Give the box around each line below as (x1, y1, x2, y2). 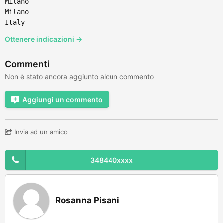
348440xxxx (90, 155, 133, 164)
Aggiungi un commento (22, 95, 103, 104)
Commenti (5, 58, 50, 69)
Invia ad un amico (12, 127, 68, 136)
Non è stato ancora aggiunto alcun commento (5, 72, 154, 81)
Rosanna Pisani (55, 195, 119, 205)
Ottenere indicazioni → (5, 34, 82, 43)
